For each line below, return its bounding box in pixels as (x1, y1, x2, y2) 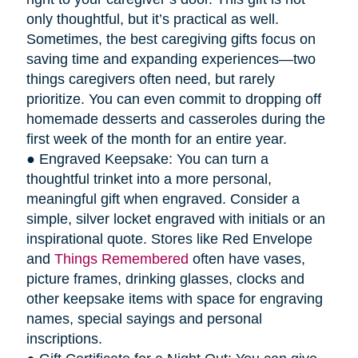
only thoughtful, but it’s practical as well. (26, 10, 279, 27)
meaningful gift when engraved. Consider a (26, 190, 300, 207)
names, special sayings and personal (26, 310, 262, 327)
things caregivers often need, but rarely (26, 70, 275, 87)
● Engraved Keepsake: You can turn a (26, 150, 268, 167)
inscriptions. (26, 330, 102, 347)
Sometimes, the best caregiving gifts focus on (26, 30, 316, 47)
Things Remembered (54, 250, 189, 267)
